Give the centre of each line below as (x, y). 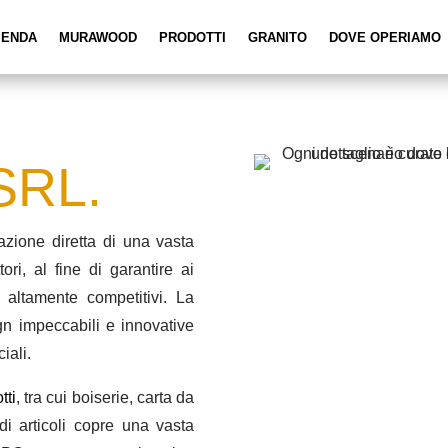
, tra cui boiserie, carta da (105, 397)
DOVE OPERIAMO (384, 37)
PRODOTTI (192, 37)
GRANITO (277, 37)
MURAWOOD (97, 37)
